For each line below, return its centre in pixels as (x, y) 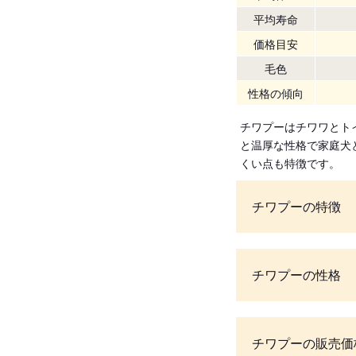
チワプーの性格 (296, 275)
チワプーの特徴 (296, 207)
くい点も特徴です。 (290, 163)
